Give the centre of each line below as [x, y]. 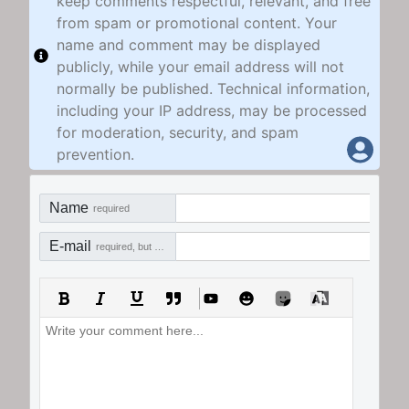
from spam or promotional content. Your [197, 22]
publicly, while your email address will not [200, 66]
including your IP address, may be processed [212, 110]
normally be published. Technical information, [213, 88]
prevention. [95, 154]
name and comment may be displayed [189, 44]
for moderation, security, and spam [178, 132]
